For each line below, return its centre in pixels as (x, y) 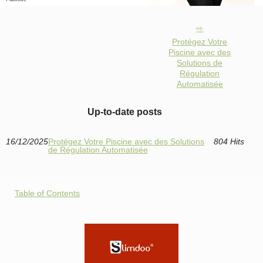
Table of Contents (47, 193)
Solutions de (200, 63)
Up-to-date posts (125, 112)
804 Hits (229, 141)
